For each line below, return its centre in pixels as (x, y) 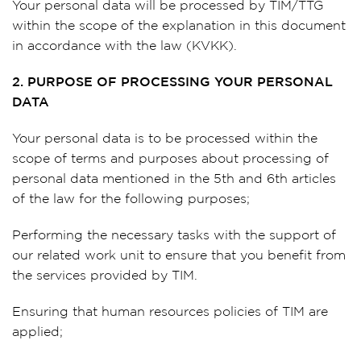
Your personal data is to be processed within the (165, 139)
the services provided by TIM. (105, 276)
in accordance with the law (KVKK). (124, 46)
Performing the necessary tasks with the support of (174, 236)
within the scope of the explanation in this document (179, 26)
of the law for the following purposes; (131, 199)
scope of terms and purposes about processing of (170, 159)
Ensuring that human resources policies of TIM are (170, 312)
